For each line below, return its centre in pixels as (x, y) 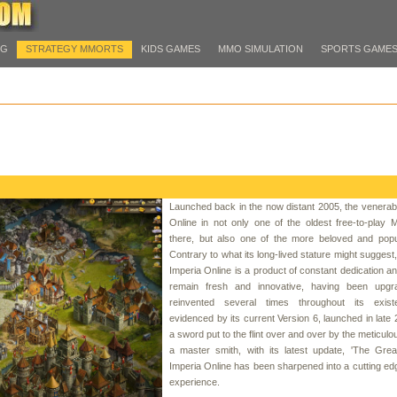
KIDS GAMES (171, 49)
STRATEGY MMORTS (74, 49)
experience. (195, 382)
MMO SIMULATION (261, 49)
